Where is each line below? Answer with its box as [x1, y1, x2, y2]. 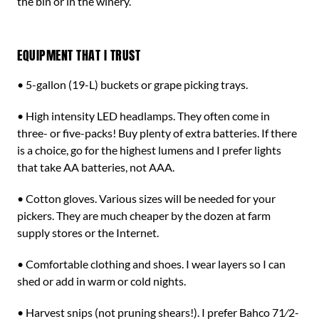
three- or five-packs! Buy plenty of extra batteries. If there [17, 126, 297, 140]
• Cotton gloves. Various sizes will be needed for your [17, 192, 276, 205]
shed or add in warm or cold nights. [17, 274, 186, 288]
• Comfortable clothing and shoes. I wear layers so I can [17, 257, 286, 271]
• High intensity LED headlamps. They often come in [17, 109, 270, 122]
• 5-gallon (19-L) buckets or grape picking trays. [17, 78, 248, 91]
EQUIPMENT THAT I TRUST [17, 46, 141, 65]
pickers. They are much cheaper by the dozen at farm [17, 209, 271, 222]
